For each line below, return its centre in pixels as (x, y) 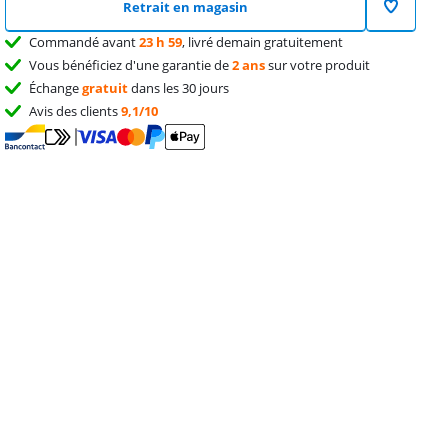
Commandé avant (84, 42)
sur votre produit (318, 65)
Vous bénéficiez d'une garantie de (131, 65)
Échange (56, 88)
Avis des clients (75, 111)
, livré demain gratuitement (263, 42)
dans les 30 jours (179, 88)
